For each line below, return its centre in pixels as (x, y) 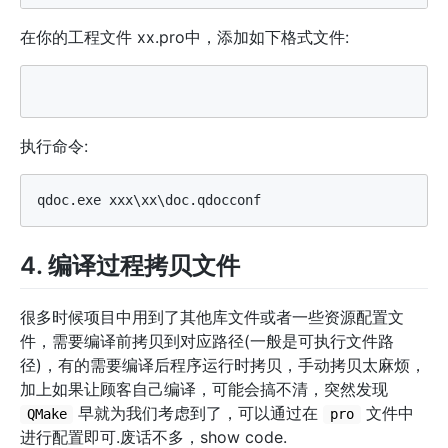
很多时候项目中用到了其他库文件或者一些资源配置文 (212, 317)
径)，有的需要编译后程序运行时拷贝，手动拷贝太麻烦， (223, 365)
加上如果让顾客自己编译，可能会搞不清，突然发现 (204, 389)
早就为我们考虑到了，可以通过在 (198, 413)
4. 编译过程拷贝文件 (130, 266)
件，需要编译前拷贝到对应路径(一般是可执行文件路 (207, 341)
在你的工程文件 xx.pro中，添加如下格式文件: (184, 37)
